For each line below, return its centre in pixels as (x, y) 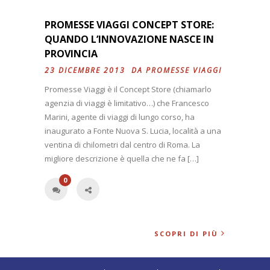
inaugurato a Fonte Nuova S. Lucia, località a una (133, 131)
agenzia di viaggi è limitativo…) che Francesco (127, 103)
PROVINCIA (71, 54)
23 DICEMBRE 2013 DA (95, 71)
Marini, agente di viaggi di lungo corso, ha (120, 117)
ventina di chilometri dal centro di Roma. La (122, 145)
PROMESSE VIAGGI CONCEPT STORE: (129, 25)
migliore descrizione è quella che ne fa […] (122, 159)
